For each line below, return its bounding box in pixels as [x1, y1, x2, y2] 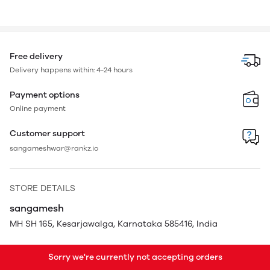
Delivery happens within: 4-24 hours [10, 66, 133, 74]
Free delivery [10, 51, 63, 61]
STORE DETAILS [10, 183, 75, 193]
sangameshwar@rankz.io [10, 144, 98, 152]
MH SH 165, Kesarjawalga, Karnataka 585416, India [10, 219, 218, 229]
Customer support [10, 128, 85, 139]
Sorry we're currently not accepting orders [48, 252, 222, 262]
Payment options [10, 90, 80, 100]
